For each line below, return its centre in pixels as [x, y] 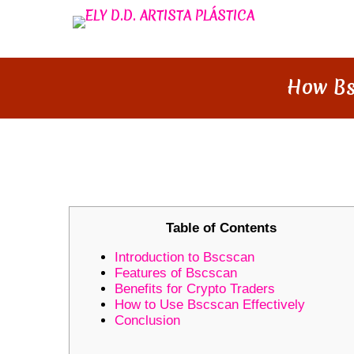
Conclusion [147, 320]
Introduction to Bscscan [185, 257]
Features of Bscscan [176, 273]
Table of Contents [221, 228]
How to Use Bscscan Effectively [210, 304]
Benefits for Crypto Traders [195, 288]
